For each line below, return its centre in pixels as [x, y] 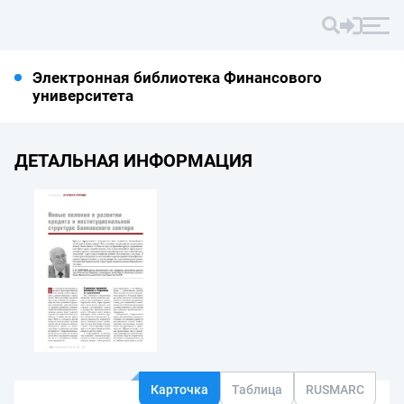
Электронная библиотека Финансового [177, 78]
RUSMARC [335, 389]
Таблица [257, 389]
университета [83, 96]
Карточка [179, 389]
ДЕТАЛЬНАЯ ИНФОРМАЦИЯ [133, 161]
